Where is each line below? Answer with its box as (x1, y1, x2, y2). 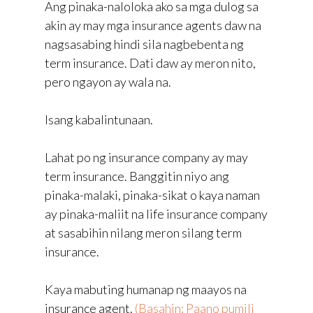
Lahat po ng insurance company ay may (45, 149, 248, 165)
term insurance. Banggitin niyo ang (45, 168, 229, 184)
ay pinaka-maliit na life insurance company (45, 205, 268, 221)
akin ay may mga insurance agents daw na (45, 17, 261, 33)
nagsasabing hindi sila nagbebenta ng (45, 36, 244, 52)
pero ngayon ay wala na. (45, 73, 171, 89)
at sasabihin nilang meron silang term (45, 224, 242, 240)
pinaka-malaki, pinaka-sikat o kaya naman (45, 187, 260, 203)
